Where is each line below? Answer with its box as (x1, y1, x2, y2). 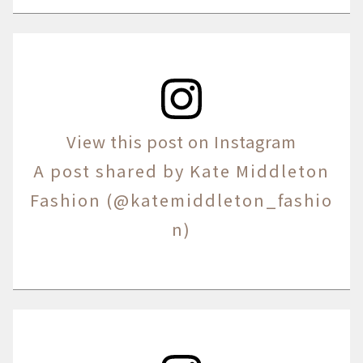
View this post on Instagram (66, 129, 297, 153)
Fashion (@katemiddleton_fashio (30, 187, 333, 211)
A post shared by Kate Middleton (33, 158, 330, 182)
